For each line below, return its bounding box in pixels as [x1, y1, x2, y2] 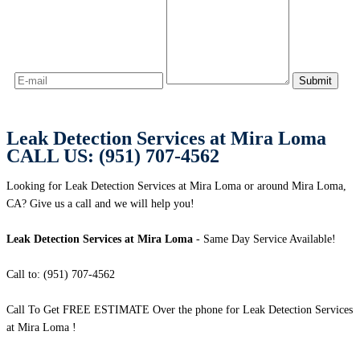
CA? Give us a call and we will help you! [6, 198, 194, 211]
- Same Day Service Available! [193, 233, 336, 246]
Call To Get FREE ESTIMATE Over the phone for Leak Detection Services [6, 304, 353, 317]
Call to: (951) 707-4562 [6, 268, 115, 281]
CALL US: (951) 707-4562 [6, 145, 219, 167]
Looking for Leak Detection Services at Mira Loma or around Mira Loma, [6, 180, 346, 193]
